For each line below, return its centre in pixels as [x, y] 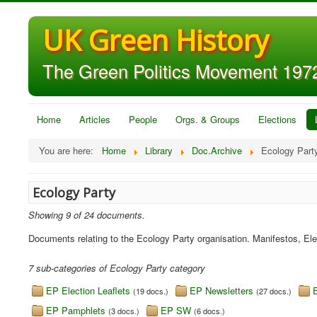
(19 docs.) [151, 291]
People [143, 119]
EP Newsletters [221, 290]
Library [159, 150]
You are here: [69, 150]
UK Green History [156, 40]
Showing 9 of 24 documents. [87, 215]
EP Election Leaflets [88, 290]
